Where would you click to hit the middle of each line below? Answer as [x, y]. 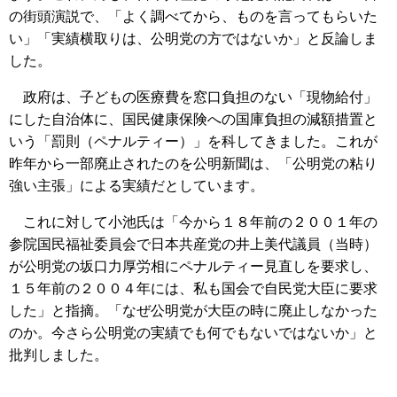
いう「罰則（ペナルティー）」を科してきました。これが [193, 141]
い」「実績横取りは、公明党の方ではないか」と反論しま [193, 38]
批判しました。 [58, 354]
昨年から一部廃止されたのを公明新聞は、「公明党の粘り [193, 163]
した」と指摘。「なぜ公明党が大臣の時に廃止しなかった [193, 310]
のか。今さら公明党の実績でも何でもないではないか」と [193, 332]
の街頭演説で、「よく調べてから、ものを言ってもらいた [193, 16]
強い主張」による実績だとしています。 [136, 185]
